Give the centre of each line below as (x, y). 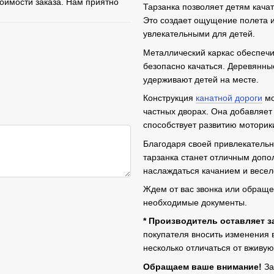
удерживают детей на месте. (201, 79)
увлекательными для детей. (199, 34)
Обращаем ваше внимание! (202, 266)
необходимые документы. (195, 202)
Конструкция (169, 98)
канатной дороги (229, 98)
